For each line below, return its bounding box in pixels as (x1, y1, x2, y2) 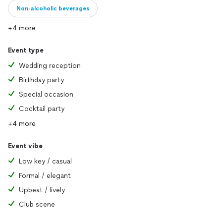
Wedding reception (19, 61, 81, 70)
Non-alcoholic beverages (16, 5, 89, 12)
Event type (8, 46, 44, 55)
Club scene (19, 200, 55, 209)
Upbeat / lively (19, 186, 65, 194)
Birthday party (19, 76, 64, 84)
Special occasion (19, 90, 73, 99)
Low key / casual (19, 157, 72, 166)
